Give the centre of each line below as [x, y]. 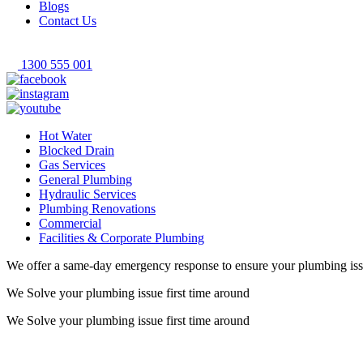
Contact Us [68, 21]
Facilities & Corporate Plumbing [122, 238]
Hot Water [65, 136]
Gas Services [72, 165]
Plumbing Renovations [97, 209]
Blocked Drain [77, 150]
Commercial [70, 223]
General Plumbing [85, 179]
